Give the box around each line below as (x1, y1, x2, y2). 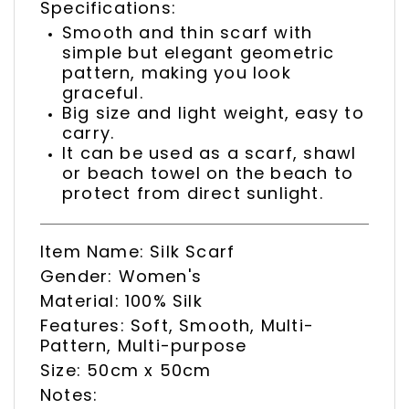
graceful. (62, 81, 143, 105)
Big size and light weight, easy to (62, 101, 364, 125)
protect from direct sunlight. (62, 182, 323, 205)
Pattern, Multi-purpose (40, 334, 247, 358)
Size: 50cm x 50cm (40, 359, 212, 383)
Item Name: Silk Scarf (40, 240, 236, 264)
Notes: (40, 383, 99, 407)
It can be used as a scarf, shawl (62, 142, 357, 165)
